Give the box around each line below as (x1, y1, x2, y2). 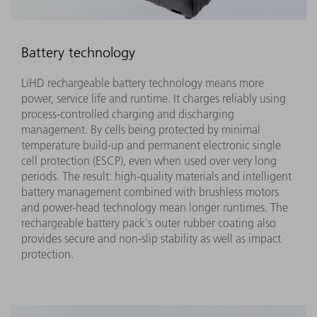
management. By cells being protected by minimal (21, 122, 260, 137)
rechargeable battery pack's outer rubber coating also (21, 216, 276, 231)
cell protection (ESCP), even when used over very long (21, 154, 277, 168)
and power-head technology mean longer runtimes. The (21, 200, 288, 215)
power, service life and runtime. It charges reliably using (21, 91, 286, 106)
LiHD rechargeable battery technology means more (21, 76, 264, 91)
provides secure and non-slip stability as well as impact (21, 231, 281, 246)
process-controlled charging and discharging (21, 107, 234, 122)
